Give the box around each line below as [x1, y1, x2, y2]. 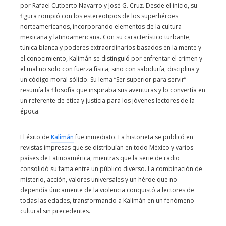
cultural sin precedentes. [20, 206, 90, 215]
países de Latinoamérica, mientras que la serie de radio [20, 153, 180, 162]
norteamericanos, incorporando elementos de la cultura [20, 22, 182, 31]
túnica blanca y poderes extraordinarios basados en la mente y [20, 43, 201, 52]
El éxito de [20, 132, 51, 141]
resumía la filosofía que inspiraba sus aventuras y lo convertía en [20, 85, 205, 94]
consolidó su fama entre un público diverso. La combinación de [20, 164, 202, 173]
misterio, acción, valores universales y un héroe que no [20, 175, 177, 184]
